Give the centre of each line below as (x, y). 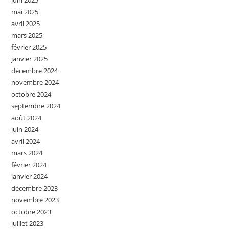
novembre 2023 (35, 200)
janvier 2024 (30, 176)
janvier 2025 (30, 59)
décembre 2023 (35, 188)
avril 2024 (26, 141)
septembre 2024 (36, 106)
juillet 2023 (28, 223)
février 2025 (29, 47)
